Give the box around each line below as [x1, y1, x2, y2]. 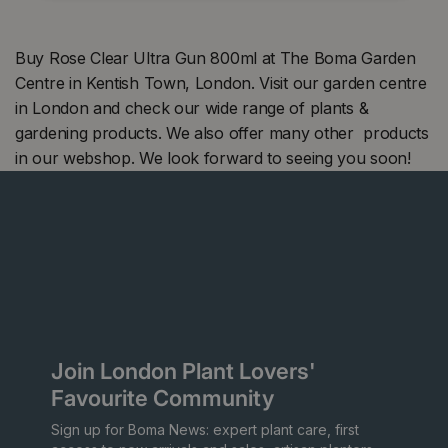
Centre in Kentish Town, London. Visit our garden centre [15, 73, 427, 94]
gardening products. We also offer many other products [15, 123, 429, 144]
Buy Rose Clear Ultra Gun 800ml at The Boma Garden [15, 48, 416, 69]
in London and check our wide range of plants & [15, 98, 369, 119]
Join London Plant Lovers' [51, 358, 316, 385]
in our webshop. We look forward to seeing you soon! [15, 148, 411, 169]
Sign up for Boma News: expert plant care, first [51, 421, 359, 439]
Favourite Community [51, 385, 274, 412]
